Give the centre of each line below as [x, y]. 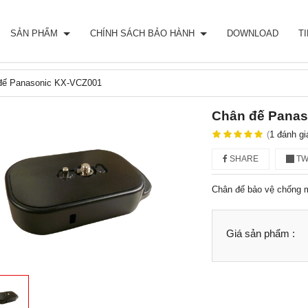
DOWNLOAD [253, 33]
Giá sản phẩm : [260, 233]
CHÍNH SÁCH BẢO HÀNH [144, 33]
